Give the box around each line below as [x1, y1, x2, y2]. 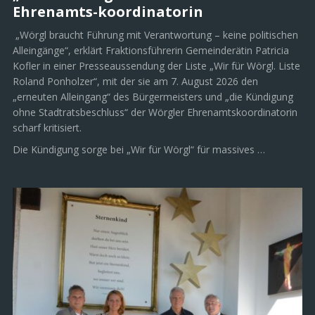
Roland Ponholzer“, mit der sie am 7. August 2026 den [13, 74, 258, 88]
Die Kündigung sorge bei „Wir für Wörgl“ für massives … [13, 143, 265, 157]
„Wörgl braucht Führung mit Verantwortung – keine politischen [13, 27, 298, 41]
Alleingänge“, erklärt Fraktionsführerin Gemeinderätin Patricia [13, 43, 289, 57]
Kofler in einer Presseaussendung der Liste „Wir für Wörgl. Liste [13, 58, 300, 72]
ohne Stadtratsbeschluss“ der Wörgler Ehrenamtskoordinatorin [13, 105, 297, 119]
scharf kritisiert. [13, 120, 82, 134]
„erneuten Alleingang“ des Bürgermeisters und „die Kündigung [13, 89, 293, 103]
